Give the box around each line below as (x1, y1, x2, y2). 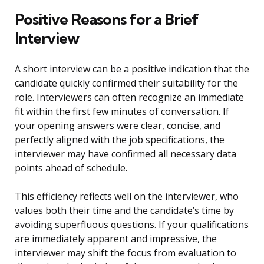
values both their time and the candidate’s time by (15, 204, 234, 217)
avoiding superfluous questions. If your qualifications (15, 218, 249, 232)
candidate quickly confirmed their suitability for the (15, 77, 238, 90)
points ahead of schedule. (15, 161, 127, 175)
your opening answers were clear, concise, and (15, 119, 220, 133)
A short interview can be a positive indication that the (15, 62, 249, 76)
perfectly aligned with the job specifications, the (15, 133, 225, 147)
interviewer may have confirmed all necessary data (15, 147, 236, 161)
